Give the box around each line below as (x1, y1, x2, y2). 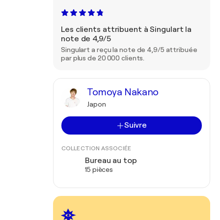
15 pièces (85, 165, 113, 173)
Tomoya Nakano (87, 86, 159, 98)
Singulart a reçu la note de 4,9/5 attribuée (61, 46, 197, 54)
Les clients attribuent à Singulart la (61, 25, 192, 34)
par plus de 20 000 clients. (61, 54, 145, 62)
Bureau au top (85, 156, 137, 165)
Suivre (124, 121, 147, 130)
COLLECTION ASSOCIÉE (61, 145, 131, 152)
